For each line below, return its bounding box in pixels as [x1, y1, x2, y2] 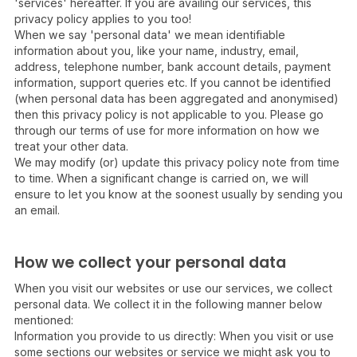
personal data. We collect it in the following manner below [14, 297, 323, 311]
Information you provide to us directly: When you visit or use [14, 329, 334, 343]
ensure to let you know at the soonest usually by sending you [14, 187, 343, 201]
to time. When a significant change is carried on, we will [14, 171, 308, 185]
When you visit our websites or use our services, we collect [14, 281, 332, 295]
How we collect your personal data [14, 252, 286, 273]
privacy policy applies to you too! [14, 12, 191, 25]
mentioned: [14, 313, 73, 327]
